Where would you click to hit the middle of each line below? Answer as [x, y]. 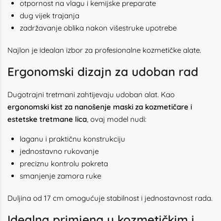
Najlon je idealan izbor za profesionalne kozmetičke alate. [104, 50]
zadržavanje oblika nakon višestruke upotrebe [98, 28]
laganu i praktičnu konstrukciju [73, 139]
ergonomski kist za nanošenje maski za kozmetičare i [100, 107]
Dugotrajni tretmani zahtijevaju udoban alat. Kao [91, 94]
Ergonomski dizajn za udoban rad [103, 72]
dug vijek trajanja [50, 16]
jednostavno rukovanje [59, 151]
